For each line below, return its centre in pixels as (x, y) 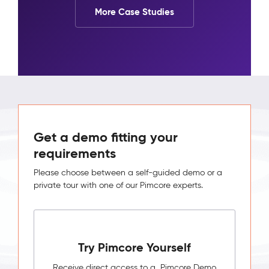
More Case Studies (134, 12)
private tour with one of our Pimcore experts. (118, 186)
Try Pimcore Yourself (134, 248)
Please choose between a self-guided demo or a (128, 173)
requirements (75, 154)
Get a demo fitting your (106, 138)
